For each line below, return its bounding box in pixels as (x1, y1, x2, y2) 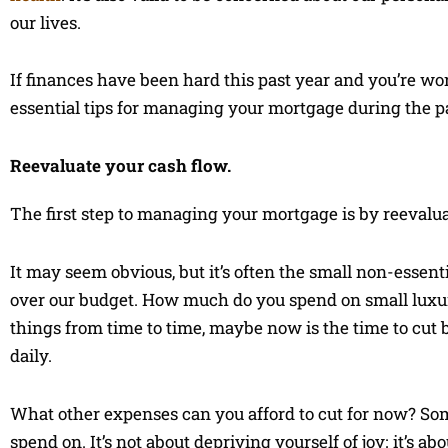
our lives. (10, 10, 81, 34)
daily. (10, 343, 52, 367)
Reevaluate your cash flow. (10, 154, 231, 177)
